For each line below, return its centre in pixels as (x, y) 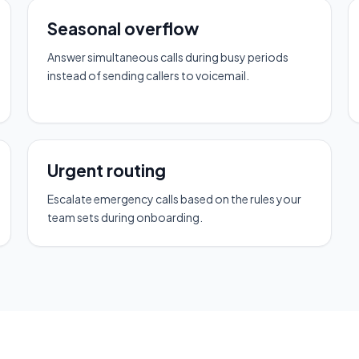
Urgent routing (107, 170)
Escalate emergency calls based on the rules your (174, 198)
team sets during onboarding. (125, 217)
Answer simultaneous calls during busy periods (168, 56)
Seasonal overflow (123, 28)
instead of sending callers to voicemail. (148, 75)
